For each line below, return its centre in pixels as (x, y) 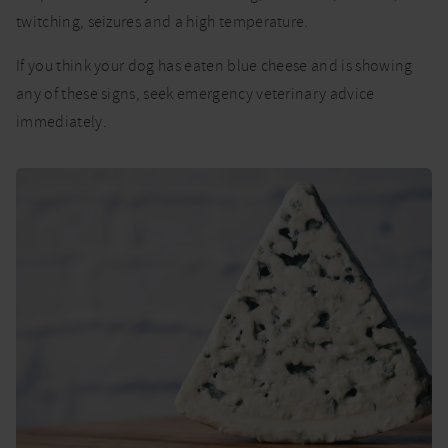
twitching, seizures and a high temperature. (162, 21)
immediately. (61, 121)
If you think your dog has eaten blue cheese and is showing (214, 65)
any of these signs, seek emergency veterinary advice (195, 93)
